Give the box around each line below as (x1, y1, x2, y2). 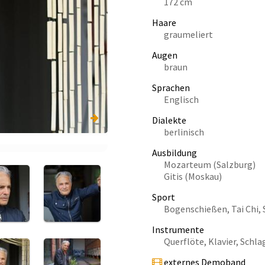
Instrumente (152, 224, 204, 235)
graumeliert (164, 28, 213, 40)
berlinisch (164, 126, 204, 138)
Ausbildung (152, 147, 197, 159)
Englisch (164, 93, 199, 105)
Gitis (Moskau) (164, 170, 222, 182)
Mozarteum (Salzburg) (164, 159, 256, 170)
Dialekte (152, 114, 186, 126)
